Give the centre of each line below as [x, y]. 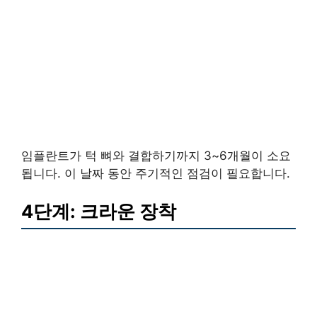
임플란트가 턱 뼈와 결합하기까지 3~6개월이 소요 [156, 156]
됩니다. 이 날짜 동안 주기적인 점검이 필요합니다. [156, 174]
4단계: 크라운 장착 [99, 211]
